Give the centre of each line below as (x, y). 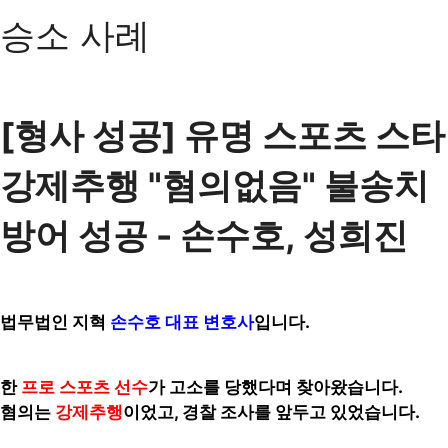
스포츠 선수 (103, 387)
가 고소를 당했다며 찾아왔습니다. (275, 387)
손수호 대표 (154, 322)
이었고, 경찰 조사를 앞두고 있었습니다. (271, 412)
